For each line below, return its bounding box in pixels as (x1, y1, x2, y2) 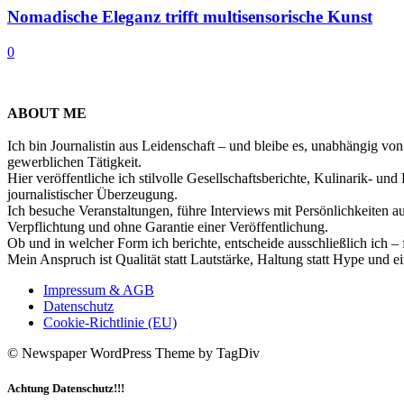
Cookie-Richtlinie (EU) (43, 315, 177, 331)
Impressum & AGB (43, 282, 154, 298)
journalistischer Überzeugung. (7, 187, 178, 203)
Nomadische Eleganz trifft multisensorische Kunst (7, 7, 372, 27)
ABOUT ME (7, 106, 87, 122)
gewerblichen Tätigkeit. (7, 154, 142, 170)
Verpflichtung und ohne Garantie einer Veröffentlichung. (7, 219, 328, 235)
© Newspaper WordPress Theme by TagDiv (7, 345, 260, 362)
